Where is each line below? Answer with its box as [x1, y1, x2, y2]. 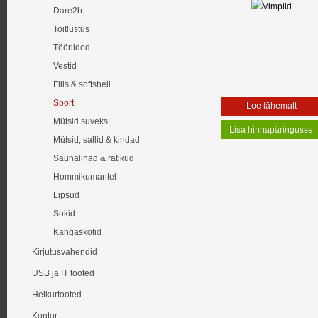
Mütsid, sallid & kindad [53, 135, 140, 145]
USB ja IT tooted [32, 268, 94, 278]
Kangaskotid [53, 227, 102, 237]
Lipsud [53, 190, 79, 200]
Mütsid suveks [53, 116, 108, 126]
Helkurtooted [32, 290, 82, 300]
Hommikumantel [53, 172, 116, 182]
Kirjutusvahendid [32, 247, 97, 257]
